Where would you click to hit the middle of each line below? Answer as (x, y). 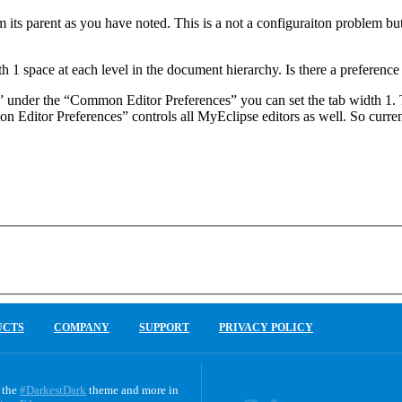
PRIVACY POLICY (266, 328)
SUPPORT (164, 328)
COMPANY (82, 328)
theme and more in (132, 390)
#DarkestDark (53, 390)
